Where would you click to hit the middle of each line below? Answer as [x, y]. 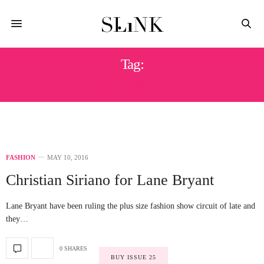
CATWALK [132, 85]
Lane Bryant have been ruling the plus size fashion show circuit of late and [131, 206]
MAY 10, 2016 [68, 157]
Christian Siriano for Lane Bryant [110, 180]
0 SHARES [73, 248]
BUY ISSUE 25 [133, 257]
